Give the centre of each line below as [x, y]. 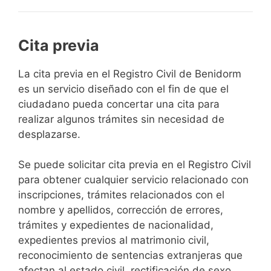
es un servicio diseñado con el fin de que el [123, 89]
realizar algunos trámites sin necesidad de [121, 119]
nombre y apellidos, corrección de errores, [121, 210]
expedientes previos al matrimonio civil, [114, 240]
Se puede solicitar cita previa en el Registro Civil [135, 165]
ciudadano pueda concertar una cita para [119, 104]
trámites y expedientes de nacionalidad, [116, 225]
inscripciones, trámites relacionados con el [121, 195]
